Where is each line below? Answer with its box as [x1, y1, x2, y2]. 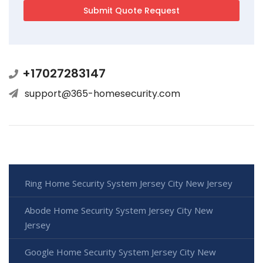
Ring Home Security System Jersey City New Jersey [25, 177, 232, 190]
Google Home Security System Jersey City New [25, 246, 216, 258]
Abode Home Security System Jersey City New [25, 204, 213, 217]
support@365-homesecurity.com [25, 87, 180, 101]
